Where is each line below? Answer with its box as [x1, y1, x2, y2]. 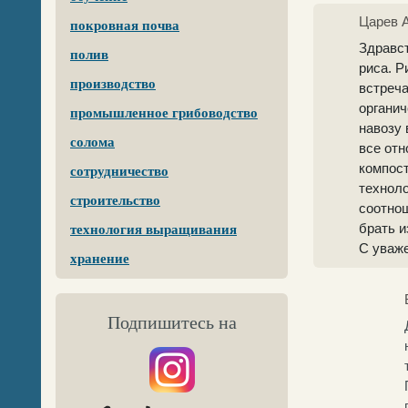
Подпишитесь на [107, 312, 237, 332]
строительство [70, 193, 160, 208]
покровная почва [70, 18, 179, 33]
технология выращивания [70, 222, 237, 237]
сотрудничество [70, 164, 168, 178]
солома [70, 135, 115, 149]
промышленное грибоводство [70, 106, 258, 120]
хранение [70, 251, 129, 266]
